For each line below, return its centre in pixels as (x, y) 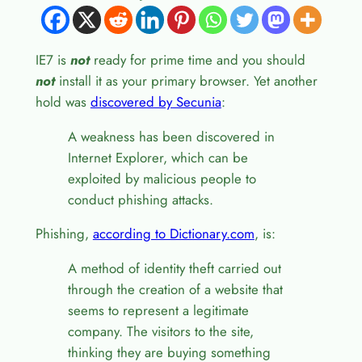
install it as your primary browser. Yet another (186, 80)
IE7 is (53, 59)
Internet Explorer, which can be (158, 157)
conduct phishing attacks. (140, 199)
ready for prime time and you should (197, 59)
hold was (63, 101)
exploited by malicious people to (162, 178)
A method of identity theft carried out (174, 269)
